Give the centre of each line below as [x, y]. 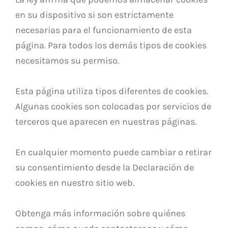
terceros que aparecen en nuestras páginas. [106, 121]
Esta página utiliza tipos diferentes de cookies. [112, 91]
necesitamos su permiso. [67, 60]
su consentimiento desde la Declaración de [105, 167]
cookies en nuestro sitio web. [75, 182]
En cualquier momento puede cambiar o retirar [113, 152]
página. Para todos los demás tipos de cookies [111, 45]
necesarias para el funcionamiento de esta [104, 30]
